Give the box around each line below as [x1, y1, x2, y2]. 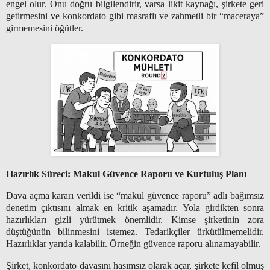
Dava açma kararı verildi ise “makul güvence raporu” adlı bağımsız [6, 190, 264, 201]
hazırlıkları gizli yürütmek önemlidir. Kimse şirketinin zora [6, 215, 264, 225]
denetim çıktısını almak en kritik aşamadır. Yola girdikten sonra [6, 202, 264, 213]
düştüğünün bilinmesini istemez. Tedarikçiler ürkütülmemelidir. [6, 227, 264, 237]
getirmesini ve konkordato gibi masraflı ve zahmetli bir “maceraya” [6, 10, 264, 21]
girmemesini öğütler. [6, 22, 83, 33]
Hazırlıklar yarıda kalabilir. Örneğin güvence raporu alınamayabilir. [6, 239, 260, 250]
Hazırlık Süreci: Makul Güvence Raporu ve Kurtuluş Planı [6, 169, 249, 180]
